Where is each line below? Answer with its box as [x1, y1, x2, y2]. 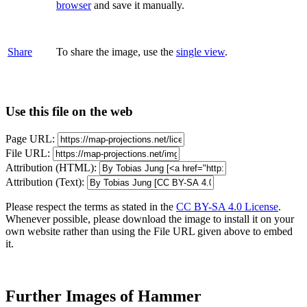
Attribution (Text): [5, 176, 84, 188]
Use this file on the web [5, 104, 133, 119]
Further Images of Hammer [5, 286, 201, 305]
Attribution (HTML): [5, 162, 97, 174]
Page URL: [5, 133, 55, 145]
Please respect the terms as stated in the [5, 201, 176, 213]
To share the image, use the [56, 45, 176, 58]
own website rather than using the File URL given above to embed [5, 225, 293, 238]
